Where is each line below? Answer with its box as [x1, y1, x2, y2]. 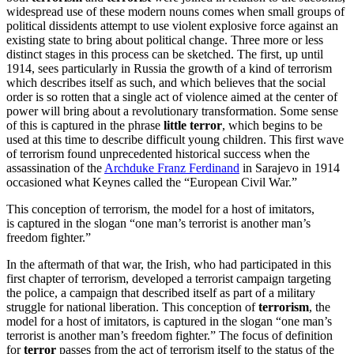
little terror [164, 118, 222, 132]
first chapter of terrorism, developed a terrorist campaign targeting [6, 271, 331, 285]
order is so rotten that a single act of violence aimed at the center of [6, 89, 337, 104]
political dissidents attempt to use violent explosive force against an [6, 18, 338, 32]
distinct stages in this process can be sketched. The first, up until [6, 47, 323, 61]
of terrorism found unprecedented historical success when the [6, 146, 310, 160]
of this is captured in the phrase [6, 118, 164, 132]
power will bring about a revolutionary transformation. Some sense [6, 104, 338, 118]
